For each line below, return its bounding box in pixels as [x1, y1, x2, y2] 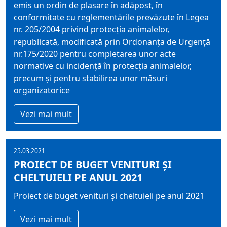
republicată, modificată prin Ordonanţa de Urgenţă [14, 36, 210, 47]
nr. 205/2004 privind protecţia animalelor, [14, 24, 169, 35]
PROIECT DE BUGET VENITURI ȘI [14, 158, 172, 171]
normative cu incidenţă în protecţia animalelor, [14, 60, 192, 71]
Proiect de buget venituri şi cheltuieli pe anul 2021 [14, 190, 204, 201]
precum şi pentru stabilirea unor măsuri [14, 72, 167, 84]
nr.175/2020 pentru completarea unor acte [14, 48, 176, 59]
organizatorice [14, 85, 70, 96]
